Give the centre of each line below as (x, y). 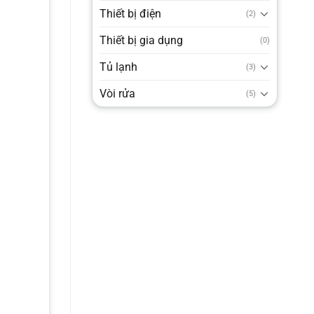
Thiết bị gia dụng (141, 40)
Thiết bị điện (130, 13)
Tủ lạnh (118, 67)
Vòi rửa (117, 93)
